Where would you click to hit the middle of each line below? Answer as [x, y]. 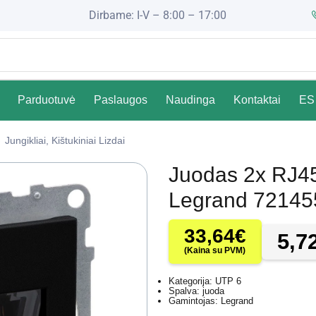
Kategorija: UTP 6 [205, 281]
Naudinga [191, 99]
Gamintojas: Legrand [211, 301]
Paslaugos [121, 99]
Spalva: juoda [196, 291]
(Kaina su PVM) [215, 250]
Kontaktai [257, 99]
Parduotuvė [47, 99]
